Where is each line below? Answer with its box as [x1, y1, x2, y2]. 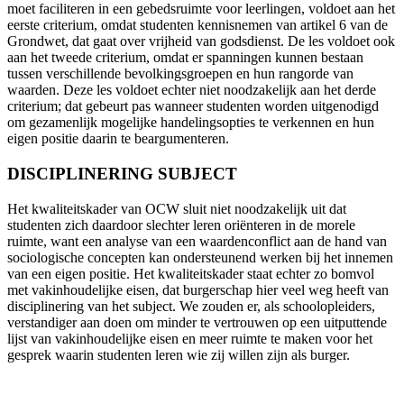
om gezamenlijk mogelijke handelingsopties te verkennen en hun [7, 115, 374, 131]
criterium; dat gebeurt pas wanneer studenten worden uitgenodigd [7, 98, 379, 115]
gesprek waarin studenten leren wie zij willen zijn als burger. [7, 346, 353, 363]
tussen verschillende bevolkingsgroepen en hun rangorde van [7, 66, 353, 82]
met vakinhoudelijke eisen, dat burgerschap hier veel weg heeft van [7, 281, 389, 298]
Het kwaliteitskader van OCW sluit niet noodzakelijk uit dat [7, 200, 346, 216]
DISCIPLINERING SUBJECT [7, 164, 237, 184]
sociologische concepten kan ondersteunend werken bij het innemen [7, 249, 393, 265]
